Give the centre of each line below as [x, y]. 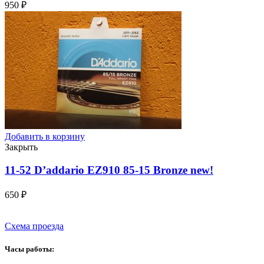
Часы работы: [29, 249]
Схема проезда [34, 226]
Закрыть [21, 147]
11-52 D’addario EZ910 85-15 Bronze [98, 170]
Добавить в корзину [45, 137]
